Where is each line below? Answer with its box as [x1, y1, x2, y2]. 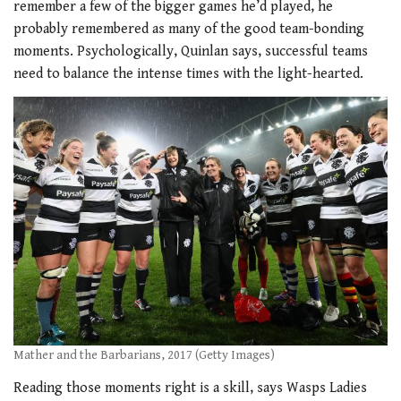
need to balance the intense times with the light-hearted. [13, 65, 363, 83]
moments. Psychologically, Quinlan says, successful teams [13, 43, 368, 61]
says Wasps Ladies [257, 379, 367, 397]
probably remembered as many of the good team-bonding [13, 21, 364, 38]
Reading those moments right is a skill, [13, 379, 257, 397]
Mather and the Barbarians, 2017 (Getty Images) [13, 348, 275, 363]
